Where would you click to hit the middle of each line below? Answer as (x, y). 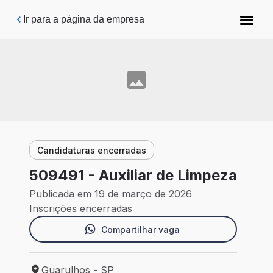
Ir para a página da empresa (84, 19)
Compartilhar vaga (140, 229)
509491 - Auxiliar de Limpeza (133, 175)
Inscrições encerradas (81, 209)
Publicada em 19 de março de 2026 (111, 194)
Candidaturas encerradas (92, 150)
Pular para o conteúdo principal (87, 15)
